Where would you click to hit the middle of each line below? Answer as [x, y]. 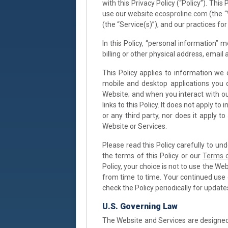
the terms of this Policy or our [153, 155]
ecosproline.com [181, 13]
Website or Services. [135, 126]
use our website [129, 13]
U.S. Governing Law [140, 206]
